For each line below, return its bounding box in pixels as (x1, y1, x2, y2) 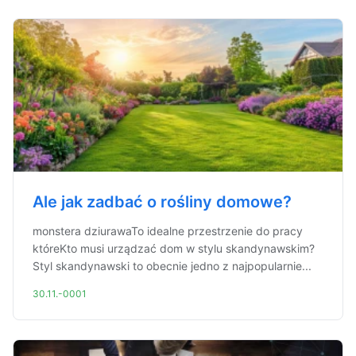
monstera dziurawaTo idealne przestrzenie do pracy (33, 224, 303, 238)
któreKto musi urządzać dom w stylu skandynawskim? (33, 242, 315, 255)
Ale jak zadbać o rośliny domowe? (33, 192, 292, 211)
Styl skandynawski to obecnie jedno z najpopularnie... (33, 259, 311, 273)
